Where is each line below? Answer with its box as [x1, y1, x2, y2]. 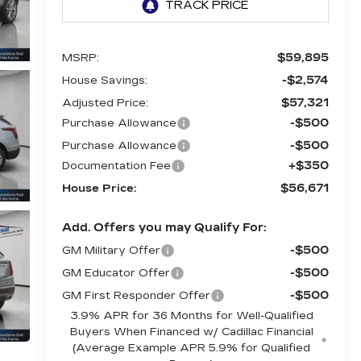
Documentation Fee [61, 160, 171, 173]
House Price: [61, 182, 136, 196]
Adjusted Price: [61, 97, 148, 110]
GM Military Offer [61, 244, 160, 258]
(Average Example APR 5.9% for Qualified [73, 342, 311, 355]
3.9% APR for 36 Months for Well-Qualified [69, 309, 313, 323]
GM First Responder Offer [61, 289, 210, 303]
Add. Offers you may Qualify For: [61, 221, 266, 235]
